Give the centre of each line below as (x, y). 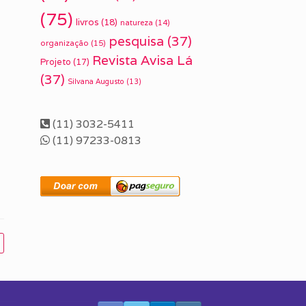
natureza (137, 23)
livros (88, 22)
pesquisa (137, 41)
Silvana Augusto (96, 81)
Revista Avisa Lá (143, 60)
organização (65, 43)
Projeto (56, 62)
